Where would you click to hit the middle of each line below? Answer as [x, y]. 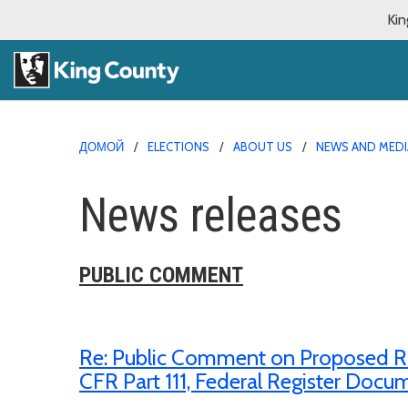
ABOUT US [263, 146]
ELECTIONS [178, 146]
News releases [211, 215]
